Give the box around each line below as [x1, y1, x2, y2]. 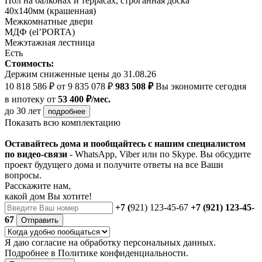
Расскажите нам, [5, 180, 71, 191]
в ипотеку [5, 94, 44, 104]
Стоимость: [5, 58, 54, 68]
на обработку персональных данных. [66, 237, 216, 247]
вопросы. [5, 170, 42, 180]
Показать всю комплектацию [5, 117, 120, 127]
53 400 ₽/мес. [58, 94, 111, 104]
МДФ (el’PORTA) [5, 26, 75, 37]
